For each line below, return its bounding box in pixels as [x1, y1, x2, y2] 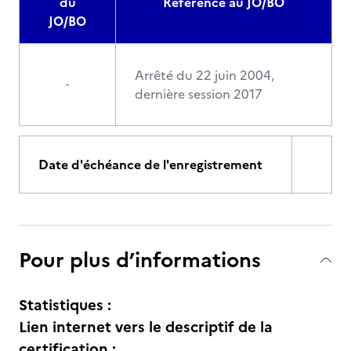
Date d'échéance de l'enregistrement [38, 155, 262, 174]
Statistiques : [19, 294, 111, 317]
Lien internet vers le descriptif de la [19, 316, 273, 338]
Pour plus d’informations [19, 244, 261, 275]
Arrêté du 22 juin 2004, [135, 66, 274, 85]
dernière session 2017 [135, 85, 262, 103]
